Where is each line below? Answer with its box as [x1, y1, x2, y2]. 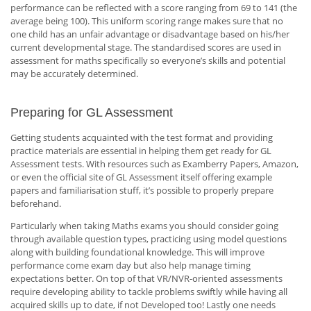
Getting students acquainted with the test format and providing [10, 131, 273, 144]
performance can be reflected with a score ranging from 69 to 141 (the [10, 1, 297, 15]
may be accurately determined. [10, 67, 138, 81]
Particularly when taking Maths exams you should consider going [10, 219, 278, 233]
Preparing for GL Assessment [10, 106, 173, 120]
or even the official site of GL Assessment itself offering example [10, 171, 272, 184]
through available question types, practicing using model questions [10, 233, 287, 246]
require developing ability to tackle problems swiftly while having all [10, 285, 287, 299]
